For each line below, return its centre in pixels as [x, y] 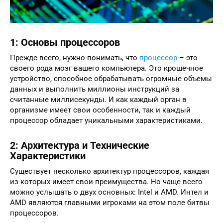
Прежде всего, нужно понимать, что [75, 57]
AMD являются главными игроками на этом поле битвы [110, 202]
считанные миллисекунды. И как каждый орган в [98, 99]
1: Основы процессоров [65, 43]
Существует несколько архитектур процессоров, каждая [110, 171]
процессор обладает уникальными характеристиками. [106, 120]
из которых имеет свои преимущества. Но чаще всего [106, 181]
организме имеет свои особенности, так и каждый [100, 110]
